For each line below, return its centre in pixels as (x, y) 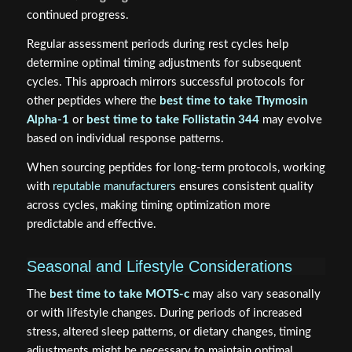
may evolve (290, 120)
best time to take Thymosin (233, 101)
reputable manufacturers (114, 186)
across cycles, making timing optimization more (148, 205)
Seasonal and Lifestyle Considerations (159, 266)
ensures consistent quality (244, 186)
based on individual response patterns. (125, 139)
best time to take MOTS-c (119, 294)
